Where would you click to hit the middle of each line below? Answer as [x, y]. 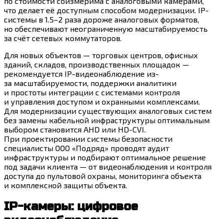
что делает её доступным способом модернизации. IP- [106, 10]
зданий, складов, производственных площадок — [97, 65]
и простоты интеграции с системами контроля [92, 92]
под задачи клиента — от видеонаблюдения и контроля [108, 167]
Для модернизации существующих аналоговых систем [108, 111]
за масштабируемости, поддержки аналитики [90, 83]
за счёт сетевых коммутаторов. [63, 38]
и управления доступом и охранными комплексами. [102, 102]
